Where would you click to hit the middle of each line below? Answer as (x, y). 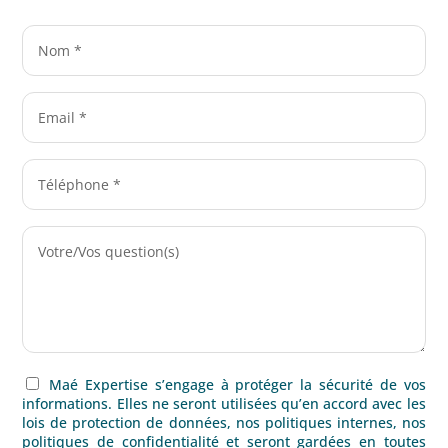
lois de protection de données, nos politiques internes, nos (224, 422)
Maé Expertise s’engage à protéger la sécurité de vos (237, 384)
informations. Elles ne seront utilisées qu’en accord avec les (224, 403)
